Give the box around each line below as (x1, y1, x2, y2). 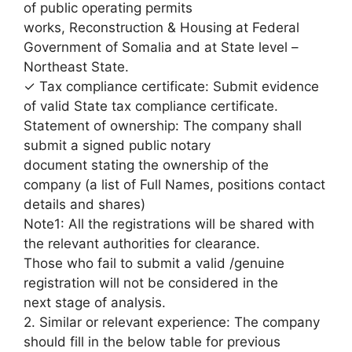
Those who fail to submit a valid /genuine (24, 255, 284, 271)
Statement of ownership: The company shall (24, 117, 302, 134)
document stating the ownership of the (24, 156, 269, 173)
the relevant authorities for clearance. (24, 235, 260, 251)
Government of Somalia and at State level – (24, 38, 299, 55)
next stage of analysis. (24, 294, 166, 310)
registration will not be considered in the (24, 274, 278, 291)
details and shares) (24, 196, 145, 212)
